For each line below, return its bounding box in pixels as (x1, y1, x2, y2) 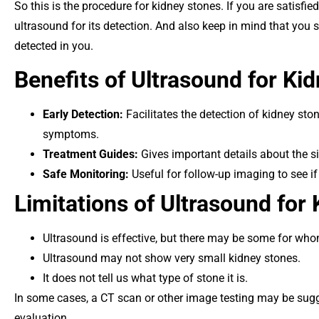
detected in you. (14, 38, 93, 53)
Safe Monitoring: (43, 167, 129, 181)
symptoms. (43, 127, 99, 141)
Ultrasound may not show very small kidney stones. (43, 251, 300, 265)
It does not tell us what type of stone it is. (43, 271, 248, 285)
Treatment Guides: (43, 147, 138, 161)
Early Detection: (43, 107, 123, 121)
